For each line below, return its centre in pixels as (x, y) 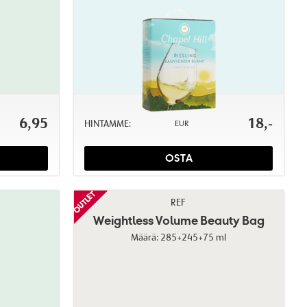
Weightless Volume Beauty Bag (179, 220)
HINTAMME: (107, 123)
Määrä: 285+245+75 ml (179, 237)
